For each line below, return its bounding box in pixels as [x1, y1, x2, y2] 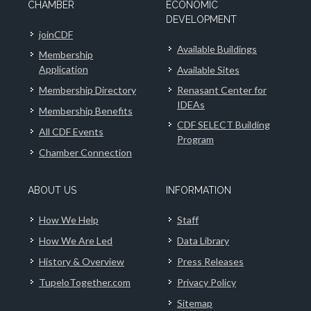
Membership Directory [39, 83, 136, 96]
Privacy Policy [177, 276, 236, 288]
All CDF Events [39, 125, 103, 137]
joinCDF [39, 28, 73, 40]
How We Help [39, 213, 99, 226]
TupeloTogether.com [39, 276, 131, 288]
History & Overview [39, 255, 124, 267]
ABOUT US [28, 184, 76, 196]
